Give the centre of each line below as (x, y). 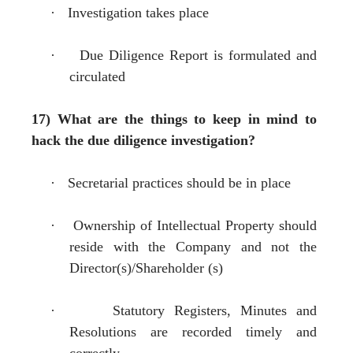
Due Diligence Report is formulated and (198, 55)
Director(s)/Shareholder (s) (146, 268)
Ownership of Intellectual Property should (195, 225)
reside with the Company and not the (193, 246)
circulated (97, 76)
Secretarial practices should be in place (179, 182)
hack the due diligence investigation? (143, 140)
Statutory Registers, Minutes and (214, 310)
